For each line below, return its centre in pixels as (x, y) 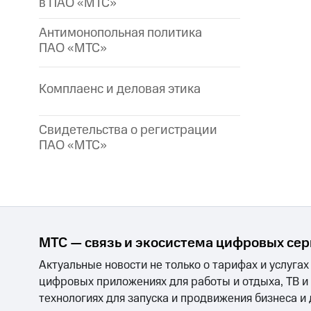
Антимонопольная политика (120, 33)
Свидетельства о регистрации (128, 131)
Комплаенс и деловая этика (120, 90)
